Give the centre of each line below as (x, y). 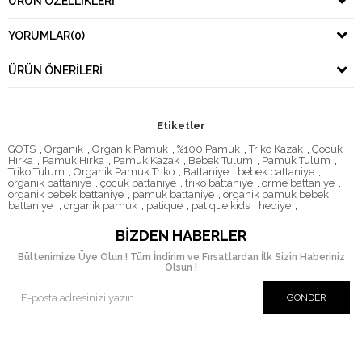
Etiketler (181, 126)
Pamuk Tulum (296, 161)
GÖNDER (306, 298)
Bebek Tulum (221, 161)
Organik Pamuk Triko (124, 172)
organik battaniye (50, 183)
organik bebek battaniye (66, 195)
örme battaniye (298, 183)
